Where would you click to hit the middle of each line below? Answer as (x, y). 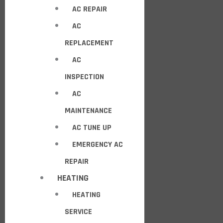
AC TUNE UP (92, 128)
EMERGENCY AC (98, 145)
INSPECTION (84, 77)
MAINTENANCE (88, 111)
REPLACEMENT (89, 43)
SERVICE (78, 212)
